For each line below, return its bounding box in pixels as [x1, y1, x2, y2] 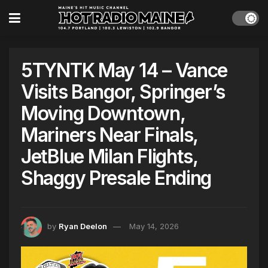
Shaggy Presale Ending [21, 166, 212, 190]
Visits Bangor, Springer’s [21, 80, 225, 103]
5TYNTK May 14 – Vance [21, 59, 228, 82]
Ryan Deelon [59, 221, 107, 232]
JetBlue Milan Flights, [21, 145, 197, 168]
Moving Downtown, [21, 102, 185, 125]
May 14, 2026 [129, 221, 179, 232]
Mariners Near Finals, [21, 123, 198, 147]
